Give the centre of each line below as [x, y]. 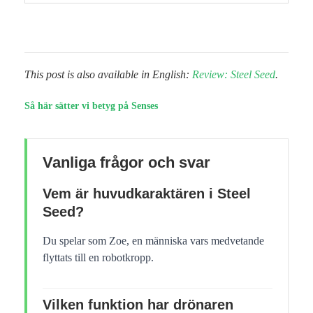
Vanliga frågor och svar [126, 162]
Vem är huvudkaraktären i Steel [147, 193]
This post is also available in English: [108, 74]
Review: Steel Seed [234, 74]
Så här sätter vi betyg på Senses [91, 105]
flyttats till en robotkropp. [98, 257]
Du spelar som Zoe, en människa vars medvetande [153, 240]
